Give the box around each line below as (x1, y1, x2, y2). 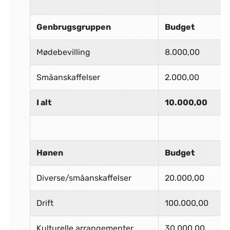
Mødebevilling (36, 47, 90, 57)
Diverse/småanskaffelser (36, 173, 131, 183)
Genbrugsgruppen (36, 22, 111, 32)
